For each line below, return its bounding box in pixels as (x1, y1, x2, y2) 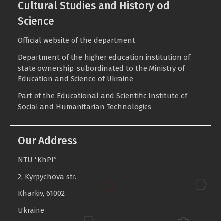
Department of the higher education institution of (18, 52, 191, 62)
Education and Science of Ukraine (18, 74, 134, 83)
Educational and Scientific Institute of (57, 91, 188, 100)
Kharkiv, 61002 (18, 188, 65, 198)
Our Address (18, 134, 77, 147)
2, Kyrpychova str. (18, 172, 77, 181)
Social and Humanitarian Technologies (18, 102, 152, 111)
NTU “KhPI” (18, 155, 57, 164)
